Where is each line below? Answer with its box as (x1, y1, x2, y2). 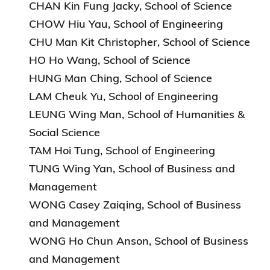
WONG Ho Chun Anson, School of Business (29, 233, 248, 248)
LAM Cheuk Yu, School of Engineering (29, 89, 218, 103)
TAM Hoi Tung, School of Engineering (29, 143, 215, 157)
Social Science (29, 125, 100, 139)
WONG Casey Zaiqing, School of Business (29, 197, 241, 212)
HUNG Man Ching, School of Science (29, 71, 212, 85)
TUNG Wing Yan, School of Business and (29, 161, 235, 175)
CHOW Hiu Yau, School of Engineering (29, 16, 223, 31)
